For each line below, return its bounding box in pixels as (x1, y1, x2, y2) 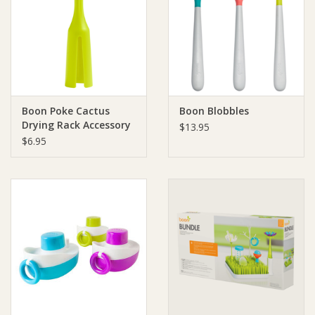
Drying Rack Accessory (22, 117, 131, 131)
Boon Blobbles (179, 103, 249, 117)
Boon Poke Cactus (22, 103, 110, 117)
